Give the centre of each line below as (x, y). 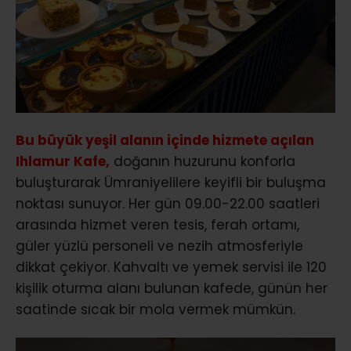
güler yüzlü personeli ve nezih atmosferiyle (159, 246)
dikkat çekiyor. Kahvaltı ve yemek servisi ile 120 (171, 267)
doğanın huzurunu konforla (204, 161)
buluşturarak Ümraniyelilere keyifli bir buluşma (171, 182)
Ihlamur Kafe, (63, 161)
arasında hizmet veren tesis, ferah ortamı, (157, 224)
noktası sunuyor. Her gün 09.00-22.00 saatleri (168, 203)
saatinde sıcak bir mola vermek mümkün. (156, 309)
